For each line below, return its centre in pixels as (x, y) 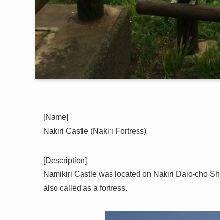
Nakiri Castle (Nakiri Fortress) (95, 131)
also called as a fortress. (85, 188)
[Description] (65, 161)
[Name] (56, 117)
